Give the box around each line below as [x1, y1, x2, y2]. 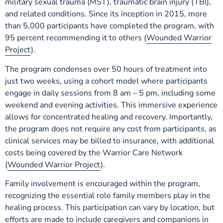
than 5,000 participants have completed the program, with [5, 20, 214, 32]
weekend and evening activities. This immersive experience [5, 99, 218, 111]
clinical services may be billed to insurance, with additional [5, 135, 214, 146]
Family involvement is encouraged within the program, [5, 178, 200, 189]
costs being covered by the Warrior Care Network [5, 147, 183, 158]
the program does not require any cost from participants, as [5, 123, 217, 134]
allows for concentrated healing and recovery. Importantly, [5, 111, 213, 122]
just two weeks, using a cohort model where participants [5, 75, 208, 87]
